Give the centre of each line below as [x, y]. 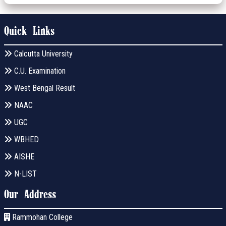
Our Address [30, 195]
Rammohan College [41, 217]
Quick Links [29, 31]
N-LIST [24, 174]
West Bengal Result [43, 88]
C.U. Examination [39, 71]
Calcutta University [42, 53]
